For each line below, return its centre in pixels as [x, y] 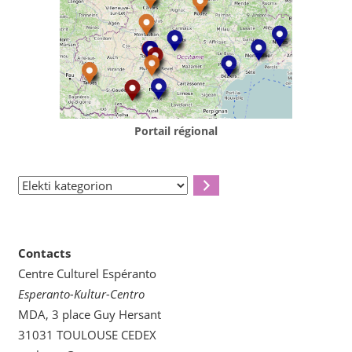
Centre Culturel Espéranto [87, 274]
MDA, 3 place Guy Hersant [89, 315]
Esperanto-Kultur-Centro [81, 294]
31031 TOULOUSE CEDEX [87, 335]
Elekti [31, 185]
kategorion [46, 205]
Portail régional [176, 131]
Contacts [44, 253]
